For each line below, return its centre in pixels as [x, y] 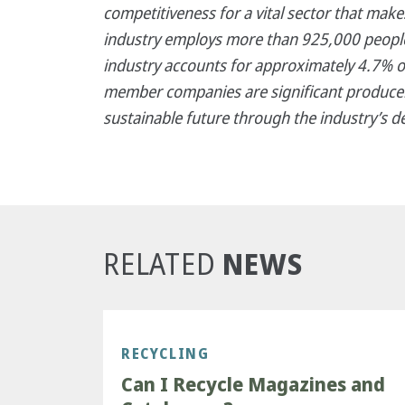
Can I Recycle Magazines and [253, 385]
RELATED [160, 265]
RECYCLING [165, 354]
